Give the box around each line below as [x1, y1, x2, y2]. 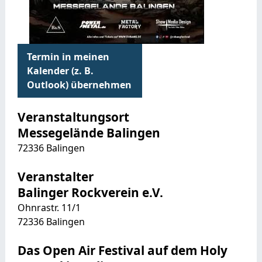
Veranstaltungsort [17, 108, 129, 125]
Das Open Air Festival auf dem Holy [17, 242, 227, 258]
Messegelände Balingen [17, 124, 160, 141]
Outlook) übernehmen [26, 78, 132, 91]
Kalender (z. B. [26, 64, 94, 77]
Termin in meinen [26, 50, 109, 63]
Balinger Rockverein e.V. [17, 184, 163, 201]
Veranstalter [17, 168, 94, 185]
